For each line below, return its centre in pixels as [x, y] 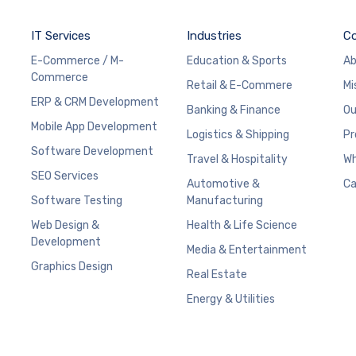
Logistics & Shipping [238, 134]
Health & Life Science [242, 225]
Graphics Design [72, 266]
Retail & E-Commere [240, 85]
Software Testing [77, 200]
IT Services [61, 35]
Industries [215, 35]
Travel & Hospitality [238, 159]
